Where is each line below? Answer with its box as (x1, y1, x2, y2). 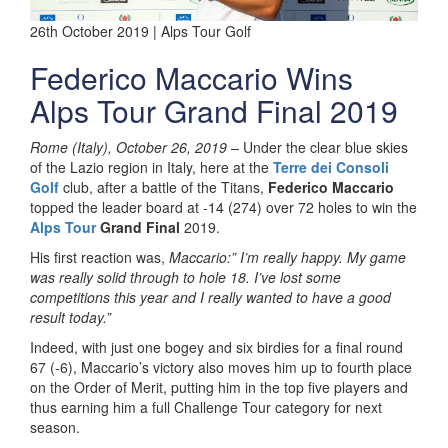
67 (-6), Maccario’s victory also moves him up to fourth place (30, 356, 412, 377)
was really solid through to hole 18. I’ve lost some (30, 266, 341, 287)
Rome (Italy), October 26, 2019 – (30, 136, 239, 157)
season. (30, 416, 80, 437)
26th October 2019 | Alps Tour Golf (30, 20, 251, 41)
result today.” (30, 306, 111, 327)
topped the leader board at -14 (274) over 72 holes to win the (30, 196, 417, 217)
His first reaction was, (30, 246, 169, 267)
